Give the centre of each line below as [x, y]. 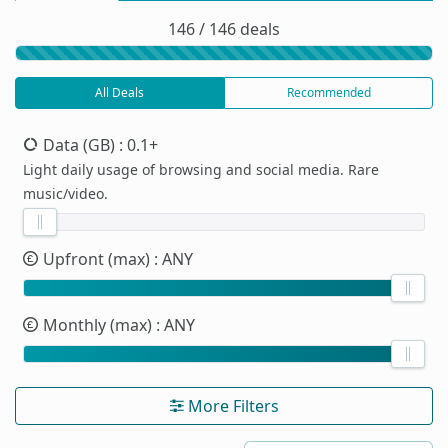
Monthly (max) [97, 325]
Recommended [328, 93]
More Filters [231, 406]
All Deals [119, 93]
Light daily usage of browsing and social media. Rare [201, 170]
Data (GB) [79, 145]
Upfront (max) [96, 259]
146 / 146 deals [224, 29]
